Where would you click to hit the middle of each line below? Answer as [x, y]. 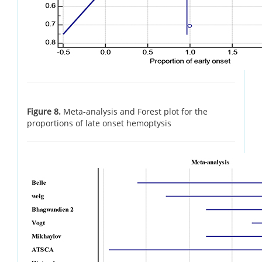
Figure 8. [45, 111]
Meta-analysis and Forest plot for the [135, 111]
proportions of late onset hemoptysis [99, 123]
